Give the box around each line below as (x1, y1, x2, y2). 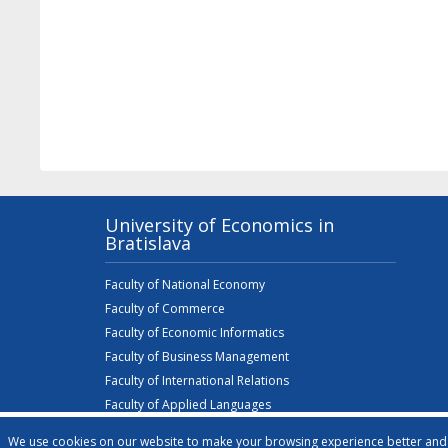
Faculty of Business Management (105, 348, 290, 365)
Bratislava (105, 231, 192, 255)
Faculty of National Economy (105, 276, 266, 293)
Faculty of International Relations (105, 372, 290, 389)
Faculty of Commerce (105, 300, 226, 317)
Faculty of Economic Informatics (105, 324, 285, 341)
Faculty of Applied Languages (105, 396, 272, 413)
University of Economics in (105, 213, 335, 237)
